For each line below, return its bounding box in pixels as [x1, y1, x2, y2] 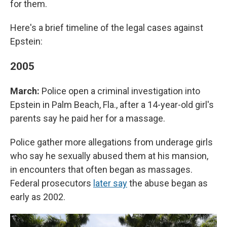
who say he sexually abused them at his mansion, [10, 150, 208, 162]
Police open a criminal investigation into [42, 86, 200, 97]
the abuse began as [127, 178, 208, 189]
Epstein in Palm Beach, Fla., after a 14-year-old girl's [10, 99, 214, 110]
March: [10, 86, 42, 97]
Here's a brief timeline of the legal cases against [10, 22, 203, 33]
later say [93, 178, 127, 189]
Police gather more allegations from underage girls [10, 137, 213, 148]
